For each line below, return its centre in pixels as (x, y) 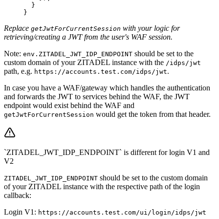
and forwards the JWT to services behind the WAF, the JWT (97, 96)
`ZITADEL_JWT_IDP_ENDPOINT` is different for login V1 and (107, 152)
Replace (17, 28)
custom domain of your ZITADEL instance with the (85, 62)
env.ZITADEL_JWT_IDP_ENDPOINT (78, 54)
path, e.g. (19, 71)
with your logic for (150, 28)
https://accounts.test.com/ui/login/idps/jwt (122, 212)
